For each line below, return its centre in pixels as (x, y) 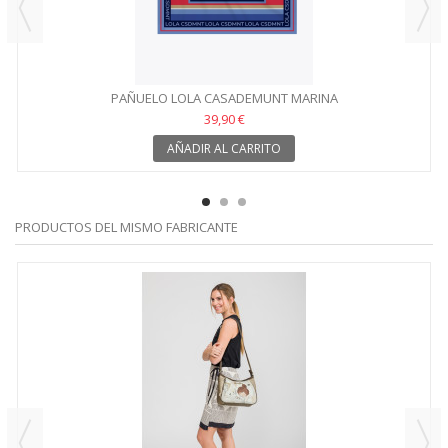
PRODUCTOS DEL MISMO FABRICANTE (126, 226)
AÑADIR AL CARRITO (224, 148)
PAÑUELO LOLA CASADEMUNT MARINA (224, 97)
